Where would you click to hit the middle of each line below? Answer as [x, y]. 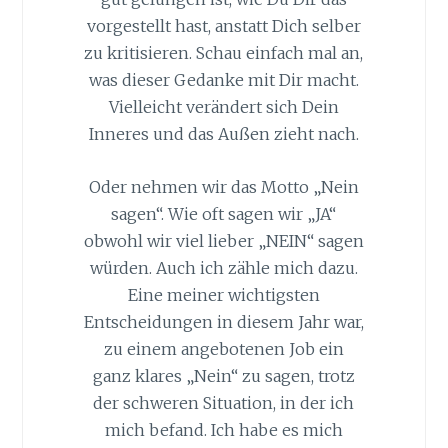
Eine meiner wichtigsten [223, 294]
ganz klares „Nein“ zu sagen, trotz [223, 375]
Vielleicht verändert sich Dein [223, 107]
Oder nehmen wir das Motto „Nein [223, 186]
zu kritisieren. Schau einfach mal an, [224, 53]
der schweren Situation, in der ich [224, 402]
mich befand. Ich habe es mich [223, 429]
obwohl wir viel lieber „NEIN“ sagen [223, 240]
